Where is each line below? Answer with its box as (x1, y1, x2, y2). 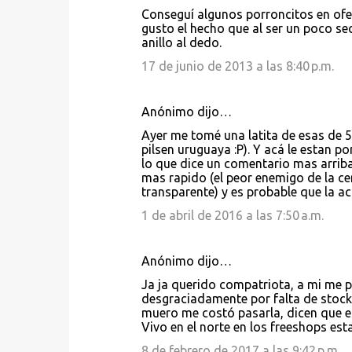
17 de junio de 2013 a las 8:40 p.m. (141, 59, 334, 73)
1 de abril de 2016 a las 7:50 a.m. (141, 208, 324, 222)
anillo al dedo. (141, 35, 222, 49)
